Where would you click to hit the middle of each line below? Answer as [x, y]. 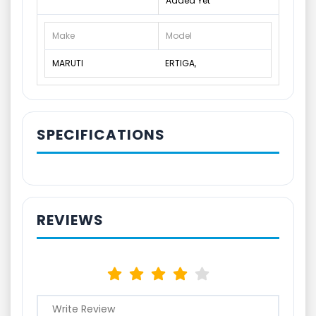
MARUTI [68, 63]
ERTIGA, [181, 63]
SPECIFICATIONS [101, 135]
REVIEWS [70, 220]
